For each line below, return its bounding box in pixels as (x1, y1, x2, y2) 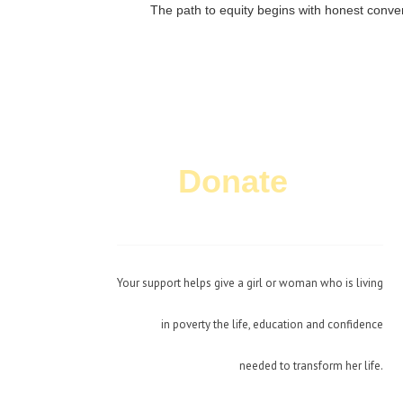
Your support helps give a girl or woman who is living (117, 274, 383, 291)
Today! (288, 162, 383, 200)
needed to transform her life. (239, 357, 383, 373)
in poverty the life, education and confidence (161, 316, 383, 332)
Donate (178, 162, 288, 200)
